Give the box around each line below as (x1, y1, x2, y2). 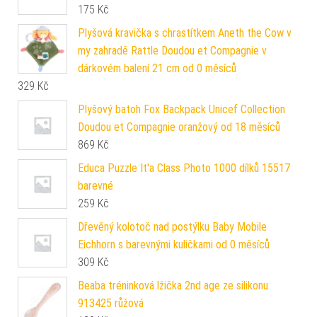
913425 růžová (78, 296, 144, 310)
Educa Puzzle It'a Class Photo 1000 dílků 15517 (78, 161, 290, 175)
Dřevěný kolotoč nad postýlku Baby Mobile (78, 219, 267, 234)
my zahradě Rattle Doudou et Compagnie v (78, 43, 267, 57)
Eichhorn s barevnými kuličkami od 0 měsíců (78, 237, 270, 251)
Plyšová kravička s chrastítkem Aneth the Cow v (78, 25, 292, 40)
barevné (78, 178, 113, 192)
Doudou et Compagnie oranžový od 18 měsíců (78, 120, 280, 134)
